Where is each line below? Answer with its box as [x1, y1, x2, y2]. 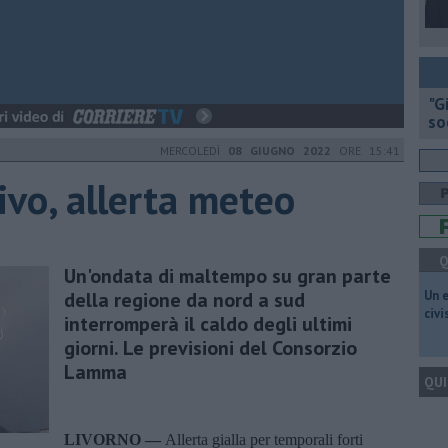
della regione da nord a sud [64, 286, 305, 313]
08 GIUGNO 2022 [228, 143, 331, 158]
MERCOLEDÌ [160, 143, 228, 158]
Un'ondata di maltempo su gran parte [64, 262, 391, 289]
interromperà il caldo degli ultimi [64, 310, 352, 337]
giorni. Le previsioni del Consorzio [64, 334, 357, 361]
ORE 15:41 [331, 143, 400, 158]
